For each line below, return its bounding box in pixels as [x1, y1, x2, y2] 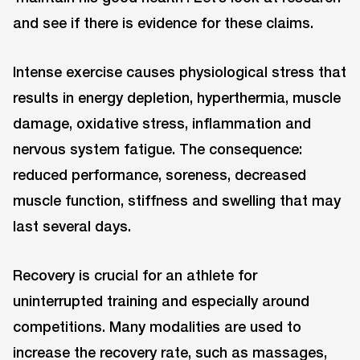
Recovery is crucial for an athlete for [13, 265, 257, 284]
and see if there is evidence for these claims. [13, 14, 313, 32]
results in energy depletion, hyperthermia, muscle [13, 88, 341, 107]
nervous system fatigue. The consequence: [13, 140, 302, 158]
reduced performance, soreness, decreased [13, 166, 306, 184]
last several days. [13, 217, 131, 235]
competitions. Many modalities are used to [13, 317, 301, 335]
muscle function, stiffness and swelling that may [13, 191, 341, 210]
